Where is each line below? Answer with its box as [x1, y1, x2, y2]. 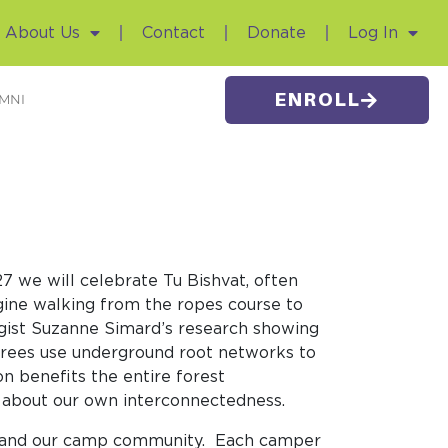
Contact [141, 25, 205, 41]
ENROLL [275, 89, 361, 110]
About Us [4, 25, 80, 41]
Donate [246, 25, 306, 41]
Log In [347, 25, 398, 41]
